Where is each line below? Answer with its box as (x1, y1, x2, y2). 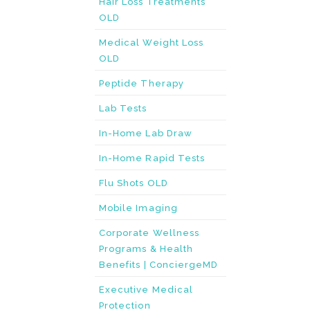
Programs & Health (99, 244, 194, 254)
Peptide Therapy (99, 78, 184, 89)
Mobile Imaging (99, 203, 178, 213)
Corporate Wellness (99, 228, 200, 238)
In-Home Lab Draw (99, 128, 192, 138)
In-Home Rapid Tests (99, 153, 206, 163)
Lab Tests (99, 103, 147, 113)
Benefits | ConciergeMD (99, 259, 219, 270)
